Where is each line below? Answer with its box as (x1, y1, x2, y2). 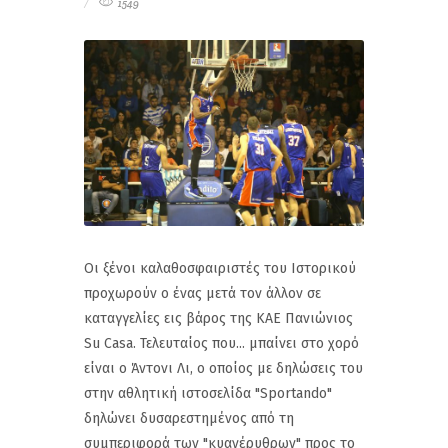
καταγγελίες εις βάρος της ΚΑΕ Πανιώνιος (84, 309, 353, 327)
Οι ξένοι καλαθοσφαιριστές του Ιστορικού (84, 259, 356, 277)
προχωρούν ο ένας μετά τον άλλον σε (84, 284, 321, 302)
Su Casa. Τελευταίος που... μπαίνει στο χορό (84, 334, 359, 352)
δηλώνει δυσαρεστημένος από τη (84, 409, 294, 427)
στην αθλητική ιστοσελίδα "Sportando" (84, 384, 332, 402)
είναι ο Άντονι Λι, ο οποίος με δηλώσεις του (84, 359, 363, 377)
